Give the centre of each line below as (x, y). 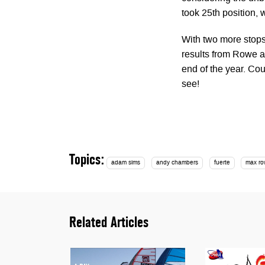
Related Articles (109, 222)
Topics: (87, 159)
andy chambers (177, 163)
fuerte (222, 163)
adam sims (126, 163)
